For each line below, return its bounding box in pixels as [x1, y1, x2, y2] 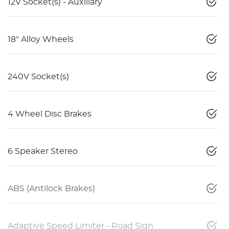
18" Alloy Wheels [8, 35, 74, 43]
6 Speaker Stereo [8, 147, 78, 155]
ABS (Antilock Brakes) [8, 184, 95, 193]
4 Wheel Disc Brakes [8, 109, 91, 118]
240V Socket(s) [8, 72, 69, 81]
